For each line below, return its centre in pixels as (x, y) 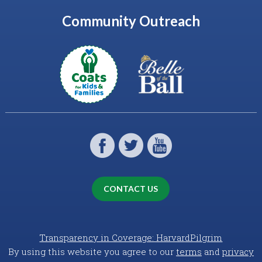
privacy (238, 252)
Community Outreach (131, 20)
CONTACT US (131, 189)
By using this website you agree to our (92, 252)
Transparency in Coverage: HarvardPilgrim (131, 238)
